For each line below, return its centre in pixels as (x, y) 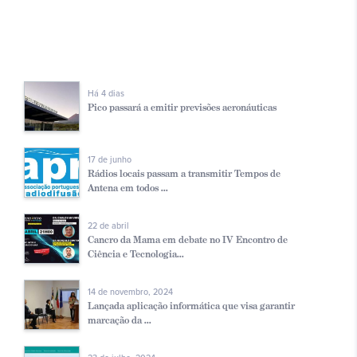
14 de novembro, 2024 (130, 292)
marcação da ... (120, 320)
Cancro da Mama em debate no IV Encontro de (188, 240)
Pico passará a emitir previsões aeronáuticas (182, 108)
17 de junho (110, 160)
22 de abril (108, 226)
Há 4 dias (106, 94)
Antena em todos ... (128, 188)
